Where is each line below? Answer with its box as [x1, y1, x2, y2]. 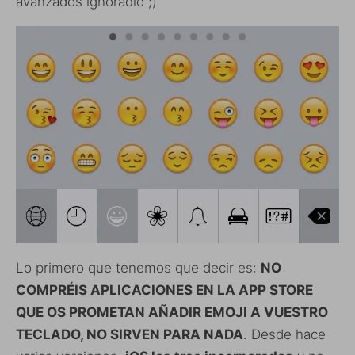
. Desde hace [243, 326, 326, 343]
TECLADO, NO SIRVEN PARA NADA [16, 326, 243, 343]
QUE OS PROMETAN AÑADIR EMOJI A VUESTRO [16, 304, 328, 321]
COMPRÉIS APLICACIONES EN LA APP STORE [16, 282, 313, 299]
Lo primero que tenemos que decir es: [16, 260, 261, 277]
